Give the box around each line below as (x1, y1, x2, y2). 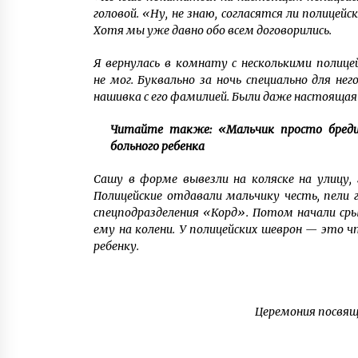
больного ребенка (110, 139, 205, 153)
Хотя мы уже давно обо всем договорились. (93, 23, 332, 38)
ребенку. (93, 239, 139, 253)
